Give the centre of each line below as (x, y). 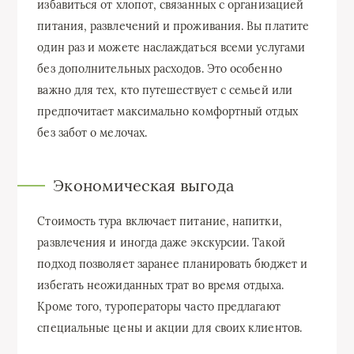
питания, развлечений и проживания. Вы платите (173, 26)
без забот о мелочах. (92, 132)
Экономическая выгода (144, 185)
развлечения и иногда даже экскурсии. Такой (161, 242)
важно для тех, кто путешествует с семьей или (165, 90)
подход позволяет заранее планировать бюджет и (173, 264)
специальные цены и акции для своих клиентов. (169, 328)
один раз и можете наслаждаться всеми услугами (171, 47)
